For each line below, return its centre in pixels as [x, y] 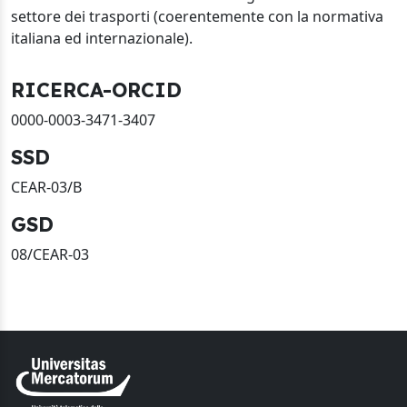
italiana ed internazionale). [102, 38]
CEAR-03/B [46, 187]
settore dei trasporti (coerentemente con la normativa [197, 16]
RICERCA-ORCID [96, 89]
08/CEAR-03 [50, 254]
